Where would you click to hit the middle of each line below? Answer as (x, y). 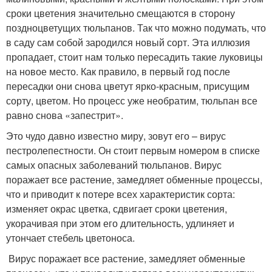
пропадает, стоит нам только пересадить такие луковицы (134, 57)
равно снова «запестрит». (65, 115)
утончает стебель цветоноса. (70, 238)
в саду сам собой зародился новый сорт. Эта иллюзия (128, 42)
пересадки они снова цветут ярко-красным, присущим (128, 86)
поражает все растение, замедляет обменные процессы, (134, 179)
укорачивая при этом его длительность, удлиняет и (120, 223)
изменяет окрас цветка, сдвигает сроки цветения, (117, 209)
